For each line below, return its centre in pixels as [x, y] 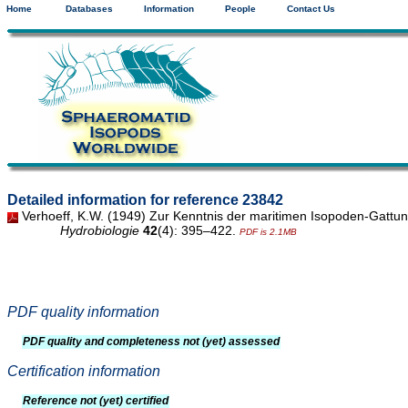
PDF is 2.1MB [268, 232]
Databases [100, 9]
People [253, 9]
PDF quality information [83, 312]
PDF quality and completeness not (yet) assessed [151, 342]
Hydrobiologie [99, 231]
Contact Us [323, 9]
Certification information [84, 372]
